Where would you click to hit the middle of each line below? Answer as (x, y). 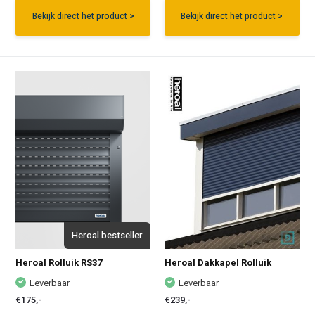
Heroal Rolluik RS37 (59, 262)
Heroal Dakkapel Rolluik (218, 262)
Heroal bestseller (107, 235)
